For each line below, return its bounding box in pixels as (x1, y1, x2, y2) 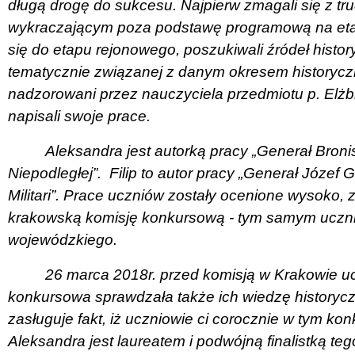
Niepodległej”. (8, 164, 101, 181)
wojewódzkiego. (8, 231, 117, 248)
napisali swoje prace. (8, 107, 151, 124)
